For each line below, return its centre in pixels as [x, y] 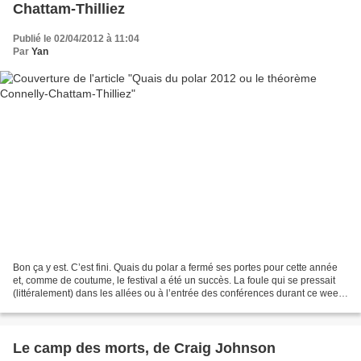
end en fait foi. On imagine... [74, 306]
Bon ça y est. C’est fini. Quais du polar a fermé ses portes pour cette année [175, 267]
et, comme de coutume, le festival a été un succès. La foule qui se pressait [174, 280]
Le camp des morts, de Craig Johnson [144, 348]
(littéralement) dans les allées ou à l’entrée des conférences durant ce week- [180, 293]
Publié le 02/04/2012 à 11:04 [76, 39]
